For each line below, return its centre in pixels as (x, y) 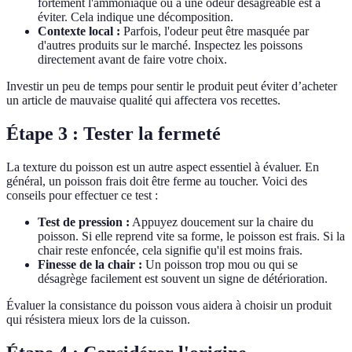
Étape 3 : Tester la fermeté (114, 134)
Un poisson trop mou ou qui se (220, 265)
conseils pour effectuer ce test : (82, 196)
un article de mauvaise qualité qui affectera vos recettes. (143, 101)
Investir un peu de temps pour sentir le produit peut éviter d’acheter (172, 86)
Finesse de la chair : (90, 265)
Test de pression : (84, 222)
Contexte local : (79, 31)
